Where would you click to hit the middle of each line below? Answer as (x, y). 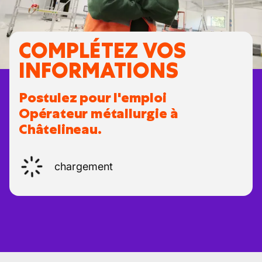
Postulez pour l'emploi (93, 98)
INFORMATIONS (99, 70)
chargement (84, 166)
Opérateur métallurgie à (99, 113)
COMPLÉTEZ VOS (102, 51)
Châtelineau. (60, 129)
